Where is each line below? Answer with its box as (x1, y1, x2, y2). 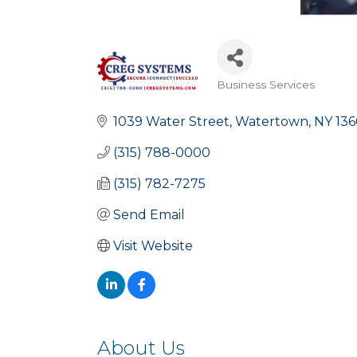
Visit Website (113, 237, 193, 253)
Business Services (217, 77, 315, 91)
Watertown (235, 113, 308, 129)
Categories (216, 86, 301, 106)
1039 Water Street (113, 113, 229, 129)
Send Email (113, 206, 185, 222)
